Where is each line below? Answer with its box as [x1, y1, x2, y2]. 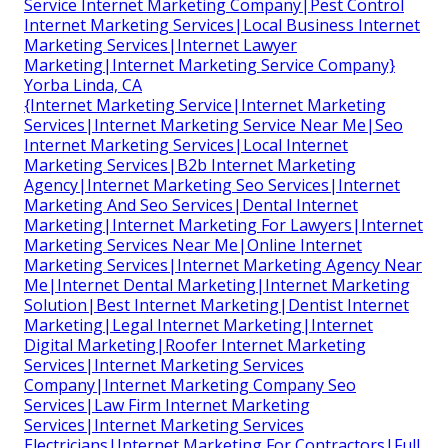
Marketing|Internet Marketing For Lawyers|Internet [24, 213, 423, 236]
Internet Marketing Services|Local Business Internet [24, 13, 420, 36]
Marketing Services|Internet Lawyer [24, 33, 297, 56]
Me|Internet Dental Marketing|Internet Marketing [24, 273, 410, 296]
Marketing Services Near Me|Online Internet [24, 233, 362, 256]
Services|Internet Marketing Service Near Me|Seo [24, 113, 403, 136]
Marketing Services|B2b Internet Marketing [24, 153, 356, 176]
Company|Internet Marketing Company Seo [24, 373, 356, 396]
